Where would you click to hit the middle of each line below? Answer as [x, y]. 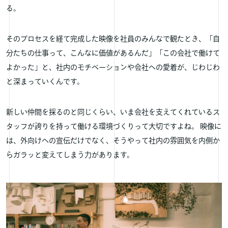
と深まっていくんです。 [45, 82]
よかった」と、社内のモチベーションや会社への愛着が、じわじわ [113, 68]
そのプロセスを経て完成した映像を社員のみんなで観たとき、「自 [113, 39]
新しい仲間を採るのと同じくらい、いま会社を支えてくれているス [113, 112]
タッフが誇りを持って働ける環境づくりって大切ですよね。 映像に [114, 127]
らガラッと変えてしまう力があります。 [70, 155]
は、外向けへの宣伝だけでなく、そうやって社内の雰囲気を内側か [113, 141]
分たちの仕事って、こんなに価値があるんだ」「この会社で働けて [113, 53]
